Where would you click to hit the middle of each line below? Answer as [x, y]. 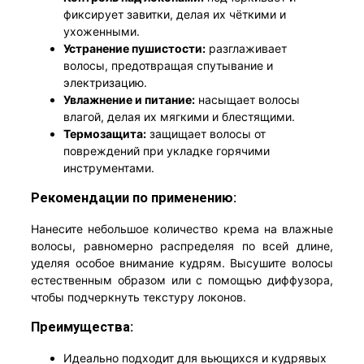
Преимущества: [82, 327]
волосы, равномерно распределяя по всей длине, [182, 245]
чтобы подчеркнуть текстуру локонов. [139, 297]
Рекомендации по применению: [134, 198]
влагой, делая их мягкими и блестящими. [179, 117]
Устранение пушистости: [134, 49]
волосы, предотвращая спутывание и [168, 66]
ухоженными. [102, 32]
